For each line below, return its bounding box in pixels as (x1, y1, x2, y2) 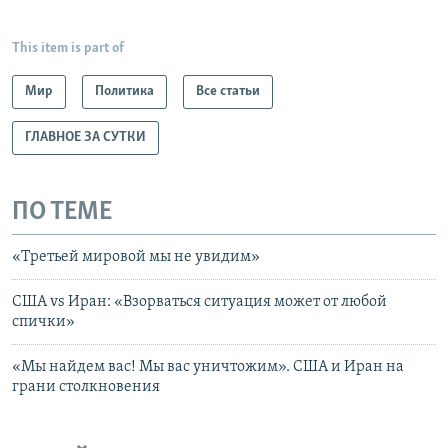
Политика (95, 84, 154, 100)
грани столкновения (12, 378, 160, 395)
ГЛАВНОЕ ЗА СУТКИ (25, 130, 146, 146)
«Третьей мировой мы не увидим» (12, 248, 260, 265)
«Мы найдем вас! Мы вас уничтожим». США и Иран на (12, 358, 404, 375)
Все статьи (196, 84, 260, 100)
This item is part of (12, 41, 124, 57)
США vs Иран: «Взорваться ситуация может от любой (12, 293, 387, 310)
